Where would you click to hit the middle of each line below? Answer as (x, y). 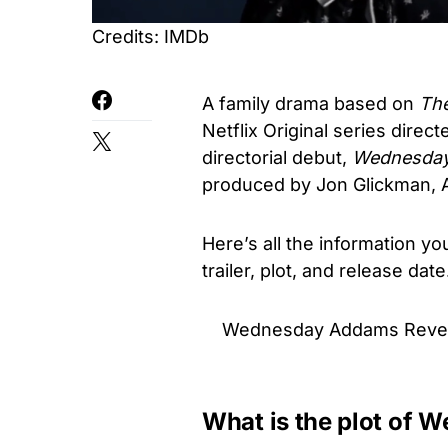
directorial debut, (277, 157)
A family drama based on (310, 103)
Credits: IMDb (150, 36)
